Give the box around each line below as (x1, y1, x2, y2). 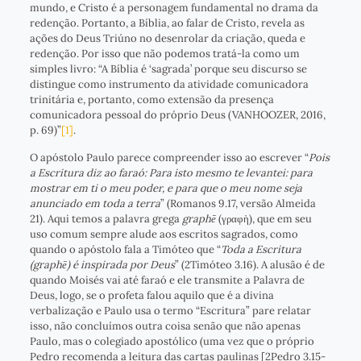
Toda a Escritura (220, 243, 301, 257)
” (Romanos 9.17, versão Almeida (160, 197, 316, 211)
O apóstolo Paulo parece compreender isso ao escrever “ (29, 151, 309, 165)
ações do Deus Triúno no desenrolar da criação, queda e (29, 31, 305, 46)
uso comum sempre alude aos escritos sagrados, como (29, 227, 298, 242)
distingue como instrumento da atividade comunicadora (29, 77, 309, 92)
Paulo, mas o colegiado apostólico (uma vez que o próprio (29, 334, 314, 349)
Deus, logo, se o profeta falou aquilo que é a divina (29, 288, 274, 303)
